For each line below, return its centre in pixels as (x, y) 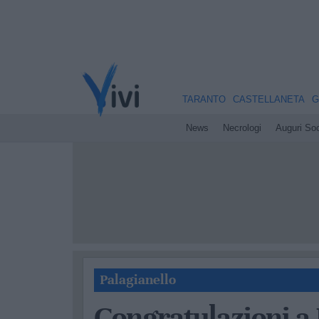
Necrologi (242, 128)
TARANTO (204, 99)
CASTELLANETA (268, 99)
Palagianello (138, 279)
